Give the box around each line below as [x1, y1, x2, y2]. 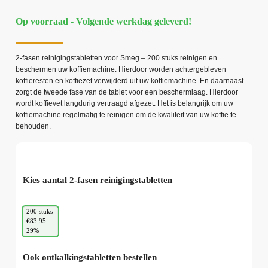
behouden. [16, 122, 51, 131]
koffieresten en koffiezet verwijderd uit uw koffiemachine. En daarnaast [16, 77, 243, 86]
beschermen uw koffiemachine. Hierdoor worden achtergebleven [16, 65, 226, 74]
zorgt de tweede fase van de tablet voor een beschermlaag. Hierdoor [16, 88, 238, 97]
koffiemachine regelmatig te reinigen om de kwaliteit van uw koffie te [16, 111, 236, 120]
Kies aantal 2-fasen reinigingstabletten [23, 175, 172, 185]
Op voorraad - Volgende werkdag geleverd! [16, 16, 191, 26]
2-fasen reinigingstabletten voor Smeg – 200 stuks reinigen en [16, 54, 217, 63]
